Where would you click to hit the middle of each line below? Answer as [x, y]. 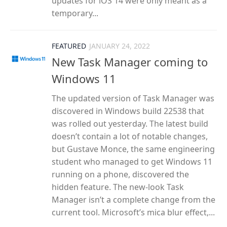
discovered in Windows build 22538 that [128, 111]
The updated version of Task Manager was [133, 98]
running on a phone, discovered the [120, 174]
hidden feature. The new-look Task [118, 187]
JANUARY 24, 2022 [120, 46]
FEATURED [69, 46]
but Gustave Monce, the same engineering [133, 149]
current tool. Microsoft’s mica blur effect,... [133, 212]
